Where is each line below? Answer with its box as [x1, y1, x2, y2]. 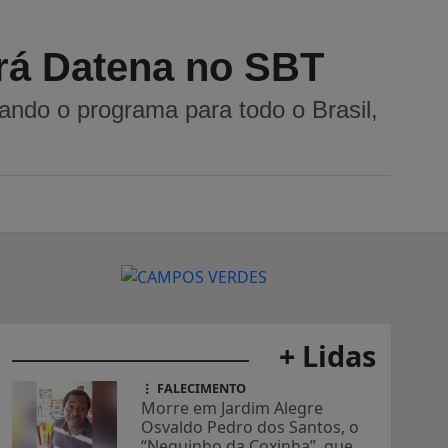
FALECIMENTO [154, 379, 247, 398]
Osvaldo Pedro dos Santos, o [141, 416, 360, 439]
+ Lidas [279, 336, 376, 376]
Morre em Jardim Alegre [141, 397, 324, 420]
